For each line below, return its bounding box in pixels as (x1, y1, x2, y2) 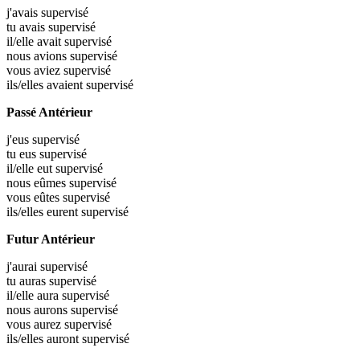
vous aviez (6, 63, 63, 77)
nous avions (6, 48, 70, 63)
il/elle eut (6, 161, 55, 175)
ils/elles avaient (6, 77, 86, 92)
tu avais (6, 19, 48, 34)
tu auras (6, 273, 49, 288)
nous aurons (6, 302, 71, 317)
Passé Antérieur (6, 104, 92, 119)
